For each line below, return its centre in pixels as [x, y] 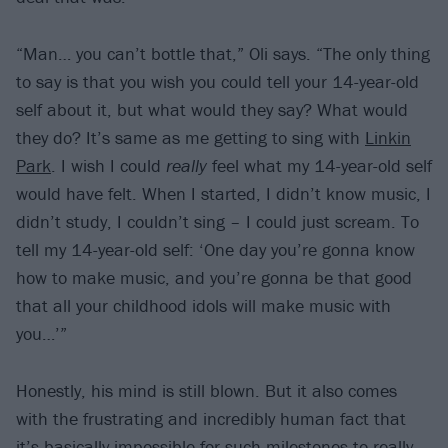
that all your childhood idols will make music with [203, 305]
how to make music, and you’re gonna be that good [214, 277]
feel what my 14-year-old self [319, 165]
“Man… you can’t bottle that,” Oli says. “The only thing [223, 53]
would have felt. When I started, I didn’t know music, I [223, 193]
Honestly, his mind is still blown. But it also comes [206, 390]
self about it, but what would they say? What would [212, 109]
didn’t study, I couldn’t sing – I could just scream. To [217, 221]
